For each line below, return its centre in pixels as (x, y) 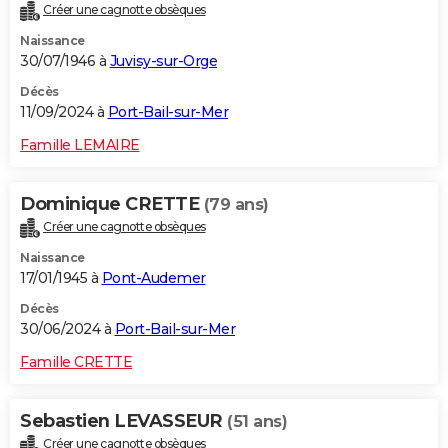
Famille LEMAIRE (80, 145)
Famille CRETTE (76, 362)
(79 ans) (236, 205)
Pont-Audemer (153, 278)
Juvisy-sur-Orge (163, 61)
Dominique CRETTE (112, 204)
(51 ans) (257, 422)
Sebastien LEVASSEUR (123, 421)
